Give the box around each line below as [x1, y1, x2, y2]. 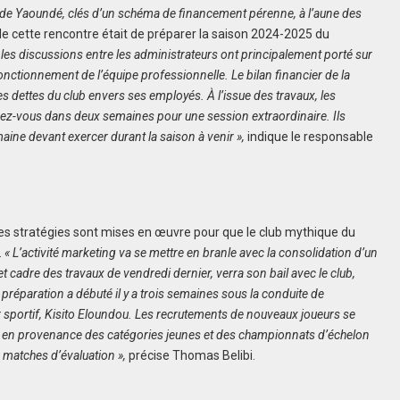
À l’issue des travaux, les [207, 88, 337, 104]
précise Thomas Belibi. [126, 348, 256, 363]
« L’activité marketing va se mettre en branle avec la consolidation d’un [4, 246, 379, 261]
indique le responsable [245, 129, 374, 145]
